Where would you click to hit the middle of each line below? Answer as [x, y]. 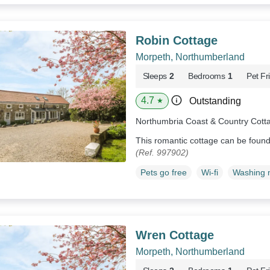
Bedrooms [207, 76]
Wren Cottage [174, 235]
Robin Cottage [176, 40]
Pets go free [163, 172]
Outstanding [215, 101]
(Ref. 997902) [162, 152]
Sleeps [155, 76]
